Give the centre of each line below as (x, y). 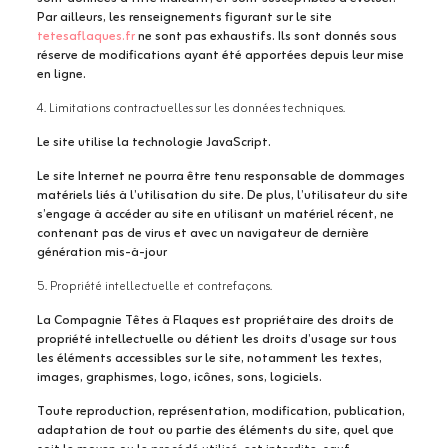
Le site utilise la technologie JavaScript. (153, 142)
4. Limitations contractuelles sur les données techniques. (190, 108)
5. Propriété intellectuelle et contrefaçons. (154, 286)
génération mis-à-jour (101, 252)
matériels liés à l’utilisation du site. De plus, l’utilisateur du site (222, 195)
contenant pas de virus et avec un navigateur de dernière (202, 233)
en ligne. (61, 74)
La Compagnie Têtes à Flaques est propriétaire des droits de (215, 320)
